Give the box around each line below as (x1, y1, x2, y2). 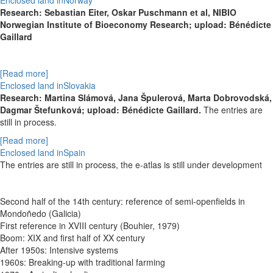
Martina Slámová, (44, 91, 118, 104)
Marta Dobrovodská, (188, 91, 272, 104)
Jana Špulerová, (118, 91, 188, 104)
